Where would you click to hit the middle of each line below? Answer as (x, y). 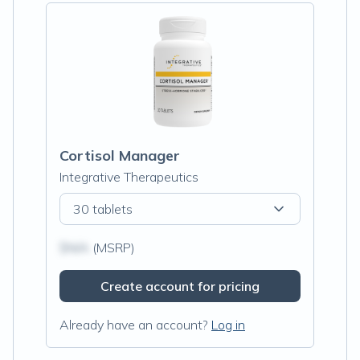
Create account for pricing (180, 286)
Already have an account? (134, 325)
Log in (228, 325)
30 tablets (103, 209)
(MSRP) (112, 247)
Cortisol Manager (120, 155)
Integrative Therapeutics (129, 177)
